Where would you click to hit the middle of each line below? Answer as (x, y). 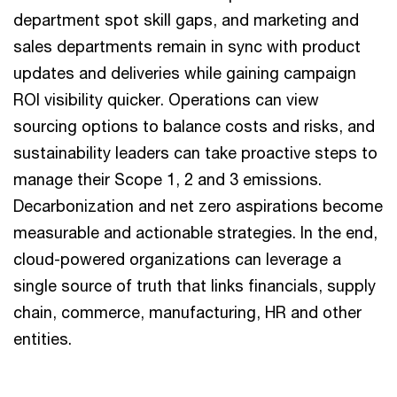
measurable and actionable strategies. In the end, (195, 232)
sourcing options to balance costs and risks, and (194, 126)
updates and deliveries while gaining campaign (185, 73)
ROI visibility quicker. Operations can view (166, 99)
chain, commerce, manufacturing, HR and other (187, 312)
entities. (43, 339)
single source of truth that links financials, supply (195, 285)
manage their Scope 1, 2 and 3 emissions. (167, 179)
